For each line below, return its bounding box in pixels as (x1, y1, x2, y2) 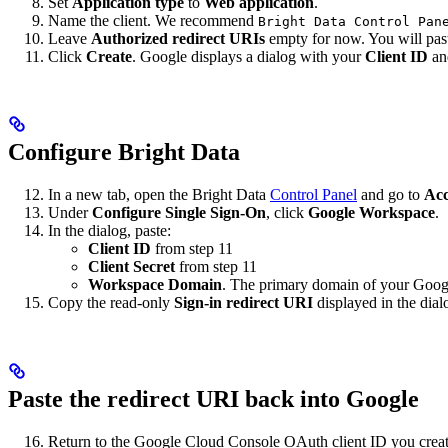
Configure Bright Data (8, 139, 240, 166)
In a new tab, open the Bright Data (48, 186, 270, 204)
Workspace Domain (88, 276, 222, 294)
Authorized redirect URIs (91, 29, 265, 47)
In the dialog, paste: (48, 222, 171, 240)
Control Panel (270, 186, 357, 204)
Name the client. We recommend (48, 11, 258, 29)
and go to (357, 186, 424, 204)
